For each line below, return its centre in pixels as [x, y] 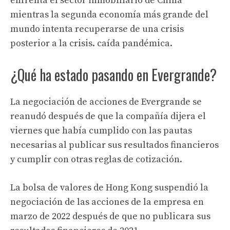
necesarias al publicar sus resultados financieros [114, 145]
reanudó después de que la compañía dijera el [108, 116]
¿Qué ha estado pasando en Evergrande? [113, 75]
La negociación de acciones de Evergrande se [106, 102]
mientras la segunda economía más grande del [109, 15]
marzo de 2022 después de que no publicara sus [110, 216]
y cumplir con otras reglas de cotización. [96, 159]
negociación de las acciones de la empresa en [107, 202]
